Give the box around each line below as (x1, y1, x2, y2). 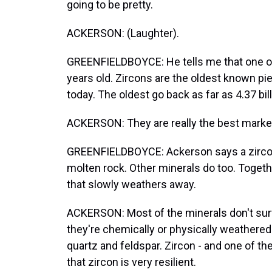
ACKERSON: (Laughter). (67, 27, 179, 39)
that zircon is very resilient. (67, 256, 196, 268)
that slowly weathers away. (67, 178, 196, 191)
